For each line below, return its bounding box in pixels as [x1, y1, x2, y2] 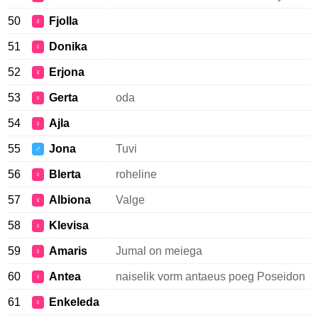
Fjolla [49, 15, 78, 27]
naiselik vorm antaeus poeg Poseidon [116, 270, 305, 283]
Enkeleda [49, 296, 99, 308]
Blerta [49, 168, 81, 180]
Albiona [49, 194, 91, 206]
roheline [116, 168, 157, 180]
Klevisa [49, 219, 89, 231]
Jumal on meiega [116, 245, 202, 257]
